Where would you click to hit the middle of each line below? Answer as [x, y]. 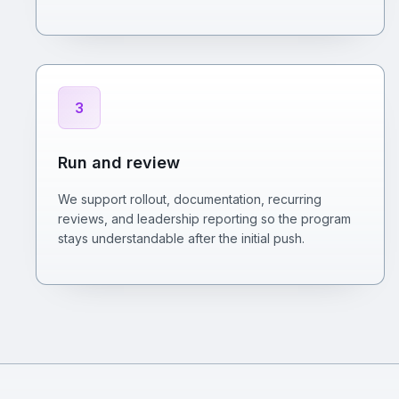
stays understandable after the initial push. [181, 238]
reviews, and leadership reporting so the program [204, 219]
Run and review [119, 163]
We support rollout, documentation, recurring [190, 199]
